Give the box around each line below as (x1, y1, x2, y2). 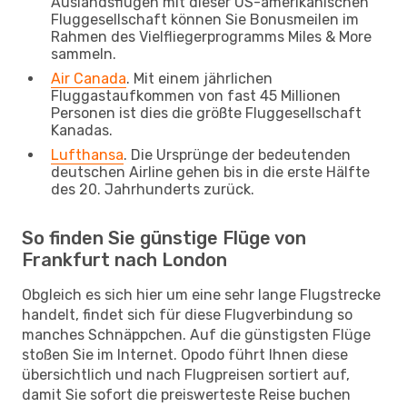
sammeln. (51, 45, 116, 63)
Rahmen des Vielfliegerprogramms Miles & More (51, 27, 372, 45)
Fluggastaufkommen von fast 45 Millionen (51, 86, 341, 104)
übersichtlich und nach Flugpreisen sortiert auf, (22, 365, 350, 383)
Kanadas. (51, 121, 113, 139)
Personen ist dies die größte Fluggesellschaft (51, 104, 362, 122)
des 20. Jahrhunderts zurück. (51, 180, 254, 198)
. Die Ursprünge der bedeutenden (124, 145, 351, 164)
